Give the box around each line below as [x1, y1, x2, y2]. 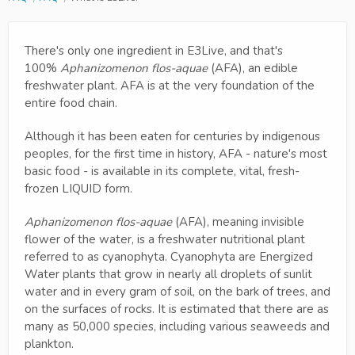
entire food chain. [25, 94, 117, 111]
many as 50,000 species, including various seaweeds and [25, 318, 330, 334]
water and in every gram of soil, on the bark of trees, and [25, 283, 330, 300]
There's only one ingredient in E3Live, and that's [25, 42, 283, 59]
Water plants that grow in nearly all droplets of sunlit [25, 265, 312, 282]
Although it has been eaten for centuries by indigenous [25, 128, 320, 144]
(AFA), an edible [208, 59, 298, 76]
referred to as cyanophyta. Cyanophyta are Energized [25, 248, 313, 265]
